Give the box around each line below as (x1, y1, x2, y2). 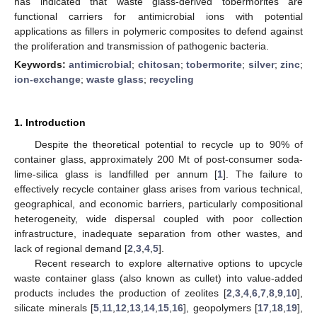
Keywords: (14, 58, 69, 70)
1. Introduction (14, 116, 86, 128)
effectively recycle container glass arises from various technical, (14, 183, 303, 195)
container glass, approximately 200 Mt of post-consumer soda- (14, 153, 303, 165)
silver (248, 58, 275, 70)
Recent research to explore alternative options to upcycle (34, 257, 303, 269)
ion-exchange (14, 73, 81, 85)
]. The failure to (223, 168, 304, 180)
